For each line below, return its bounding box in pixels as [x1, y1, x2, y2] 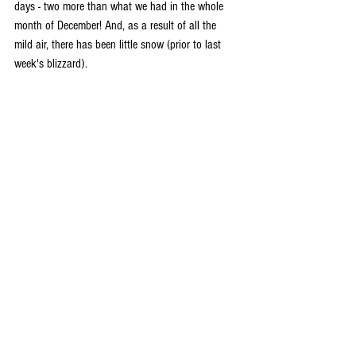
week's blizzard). [14, 56, 87, 71]
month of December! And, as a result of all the [14, 17, 219, 33]
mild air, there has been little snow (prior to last [14, 37, 224, 52]
